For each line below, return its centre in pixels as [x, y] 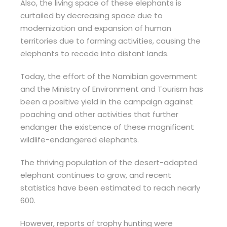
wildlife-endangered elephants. [80, 140]
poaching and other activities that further [99, 115]
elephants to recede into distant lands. [94, 54]
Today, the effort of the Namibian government [109, 77]
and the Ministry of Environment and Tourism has [112, 89]
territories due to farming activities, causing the [110, 41]
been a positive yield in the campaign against [107, 102]
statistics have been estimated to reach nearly [110, 188]
